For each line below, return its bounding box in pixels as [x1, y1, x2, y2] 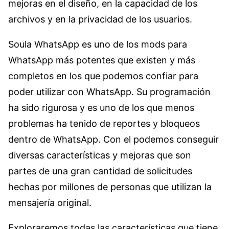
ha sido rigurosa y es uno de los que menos [8, 102, 194, 113]
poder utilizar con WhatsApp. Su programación [8, 86, 211, 97]
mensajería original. [8, 197, 91, 208]
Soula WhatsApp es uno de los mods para [8, 39, 187, 50]
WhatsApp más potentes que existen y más [8, 55, 195, 65]
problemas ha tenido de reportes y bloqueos [8, 118, 200, 129]
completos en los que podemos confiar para [8, 71, 198, 81]
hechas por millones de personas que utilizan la [8, 181, 212, 192]
